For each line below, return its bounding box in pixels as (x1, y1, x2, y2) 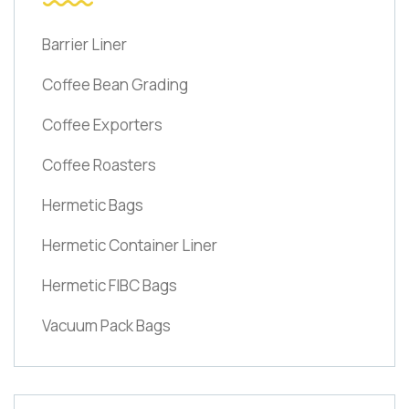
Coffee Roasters (42, 153, 156, 175)
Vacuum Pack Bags (42, 314, 171, 336)
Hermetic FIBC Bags (42, 274, 177, 296)
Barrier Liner (42, 33, 127, 55)
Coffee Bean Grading (42, 73, 188, 95)
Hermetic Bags (42, 194, 143, 215)
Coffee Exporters (42, 113, 163, 135)
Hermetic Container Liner (42, 234, 217, 256)
